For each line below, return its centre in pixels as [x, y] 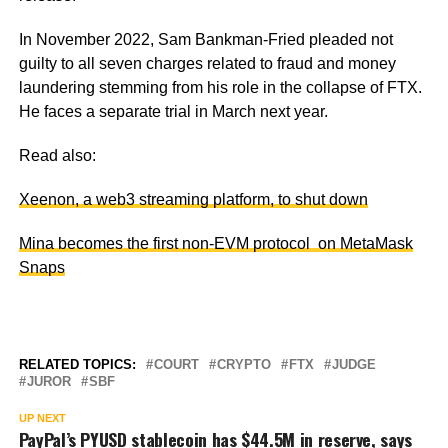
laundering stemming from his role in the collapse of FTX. [220, 87]
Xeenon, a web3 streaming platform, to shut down [193, 199]
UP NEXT [42, 417]
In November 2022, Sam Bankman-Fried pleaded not [205, 39]
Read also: [57, 155]
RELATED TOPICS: [77, 364]
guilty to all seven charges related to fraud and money [207, 63]
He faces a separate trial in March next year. [173, 111]
